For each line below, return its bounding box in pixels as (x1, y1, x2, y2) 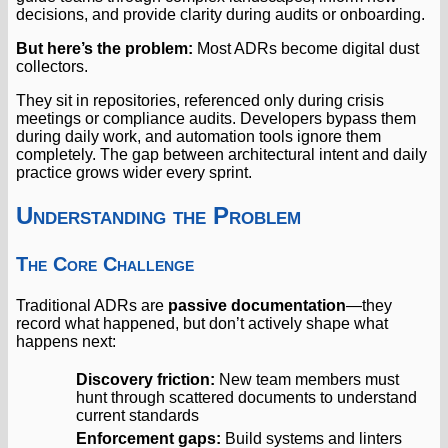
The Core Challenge (16, 253, 194, 275)
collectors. (16, 58, 88, 76)
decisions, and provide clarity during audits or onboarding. (16, 6, 425, 24)
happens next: (16, 333, 116, 350)
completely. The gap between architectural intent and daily (16, 146, 427, 164)
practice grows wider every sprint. (16, 164, 252, 182)
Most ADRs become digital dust (193, 40, 419, 58)
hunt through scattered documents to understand (76, 389, 417, 406)
